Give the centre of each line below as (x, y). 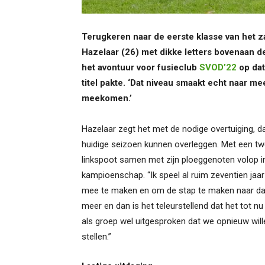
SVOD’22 (218, 67)
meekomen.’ (107, 98)
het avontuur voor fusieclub (140, 67)
